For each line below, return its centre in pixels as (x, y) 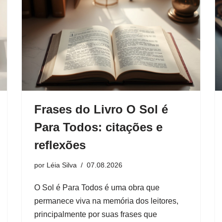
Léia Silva (62, 165)
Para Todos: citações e (98, 127)
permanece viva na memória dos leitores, (106, 201)
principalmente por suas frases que (96, 214)
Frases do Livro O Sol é (101, 109)
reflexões (60, 145)
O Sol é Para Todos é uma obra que (97, 187)
